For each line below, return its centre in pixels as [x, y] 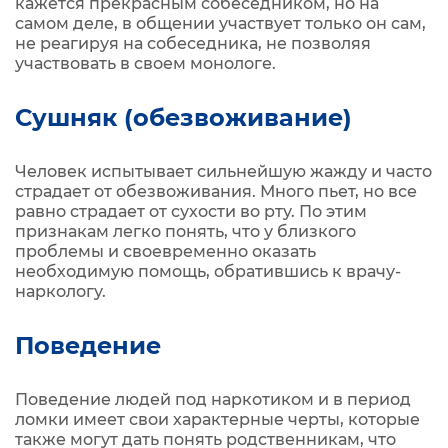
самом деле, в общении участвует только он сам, [220, 23]
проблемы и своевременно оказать [165, 251]
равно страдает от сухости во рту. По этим [191, 211]
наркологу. [60, 291]
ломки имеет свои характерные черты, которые [217, 419]
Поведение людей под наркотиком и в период [213, 399]
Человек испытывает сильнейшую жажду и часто [223, 171]
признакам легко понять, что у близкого [185, 231]
